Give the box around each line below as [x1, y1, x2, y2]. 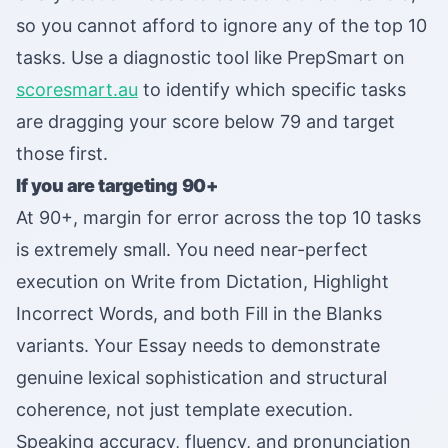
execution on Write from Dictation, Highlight [16, 271, 389, 293]
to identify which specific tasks [138, 79, 406, 101]
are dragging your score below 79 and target [16, 111, 395, 133]
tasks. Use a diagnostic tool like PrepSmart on [16, 47, 405, 69]
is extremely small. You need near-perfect [16, 239, 368, 261]
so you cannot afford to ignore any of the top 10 [16, 15, 427, 37]
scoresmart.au [16, 79, 138, 101]
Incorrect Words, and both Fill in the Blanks [16, 303, 382, 325]
